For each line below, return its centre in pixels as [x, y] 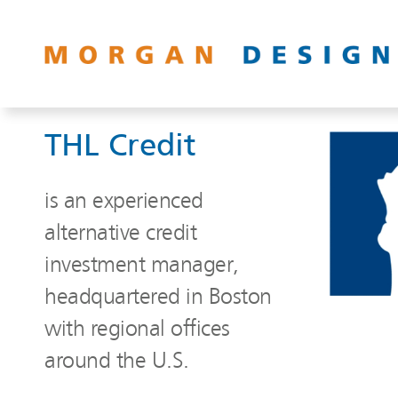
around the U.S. [117, 359]
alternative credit [120, 231]
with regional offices [137, 327]
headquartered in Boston [158, 295]
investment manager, [142, 263]
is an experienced [124, 199]
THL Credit [120, 148]
